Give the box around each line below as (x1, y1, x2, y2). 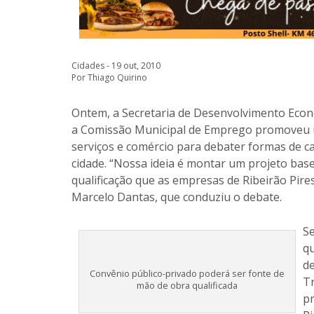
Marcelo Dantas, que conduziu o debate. (71, 189, 282, 205)
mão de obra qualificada (137, 279, 238, 292)
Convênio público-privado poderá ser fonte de (90, 267, 285, 280)
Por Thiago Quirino (71, 71, 147, 83)
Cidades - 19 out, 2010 (71, 60, 161, 71)
